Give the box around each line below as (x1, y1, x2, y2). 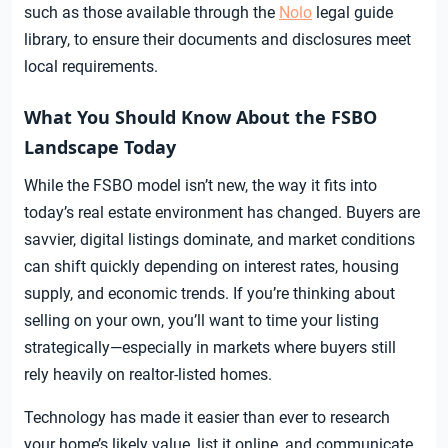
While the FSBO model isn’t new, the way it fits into (24, 176, 377, 196)
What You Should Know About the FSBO (24, 105, 377, 130)
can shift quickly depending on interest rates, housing (24, 257, 399, 277)
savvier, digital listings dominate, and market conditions (24, 230, 415, 250)
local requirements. (24, 57, 158, 77)
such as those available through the (24, 3, 279, 23)
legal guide (312, 3, 393, 23)
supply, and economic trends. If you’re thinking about (24, 284, 395, 304)
